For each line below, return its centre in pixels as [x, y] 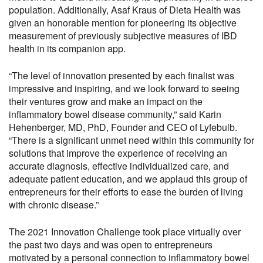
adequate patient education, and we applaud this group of [128, 179]
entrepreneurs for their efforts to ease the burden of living [126, 192]
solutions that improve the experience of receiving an [118, 153]
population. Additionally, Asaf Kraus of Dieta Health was [125, 10]
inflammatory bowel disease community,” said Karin [115, 114]
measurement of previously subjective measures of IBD [123, 36]
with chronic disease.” [54, 205]
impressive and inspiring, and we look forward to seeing [124, 88]
